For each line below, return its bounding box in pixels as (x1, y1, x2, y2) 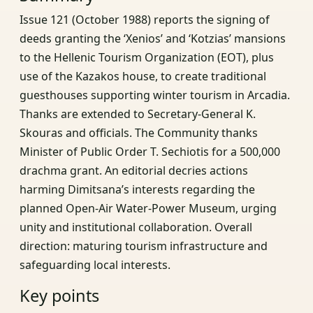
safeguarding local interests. (20, 256, 170, 272)
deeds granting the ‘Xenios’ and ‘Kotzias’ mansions (20, 30, 286, 46)
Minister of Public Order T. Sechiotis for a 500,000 (20, 143, 280, 159)
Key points (20, 284, 99, 307)
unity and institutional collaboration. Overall (20, 219, 252, 235)
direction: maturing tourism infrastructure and (20, 238, 268, 254)
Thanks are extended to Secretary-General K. (20, 105, 256, 122)
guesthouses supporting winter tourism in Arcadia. (20, 87, 290, 103)
